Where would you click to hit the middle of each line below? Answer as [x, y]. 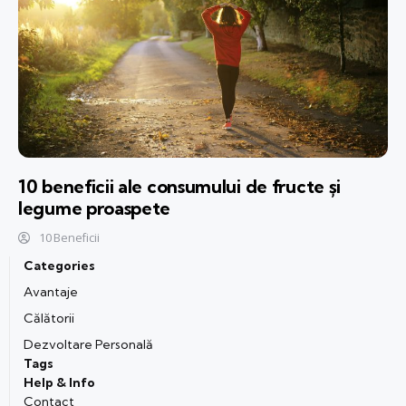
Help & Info [59, 383]
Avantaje [51, 292]
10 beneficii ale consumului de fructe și [180, 187]
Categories [59, 266]
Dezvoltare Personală [88, 345]
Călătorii [49, 319]
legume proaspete [95, 208]
